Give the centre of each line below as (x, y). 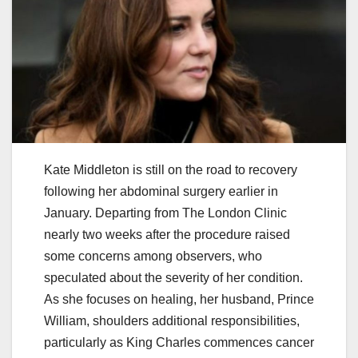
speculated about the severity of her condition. (173, 278)
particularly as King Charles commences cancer (179, 343)
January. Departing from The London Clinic (165, 213)
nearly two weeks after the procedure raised (167, 235)
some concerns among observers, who (153, 257)
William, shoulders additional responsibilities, (172, 321)
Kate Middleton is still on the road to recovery (171, 170)
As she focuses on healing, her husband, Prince (179, 300)
